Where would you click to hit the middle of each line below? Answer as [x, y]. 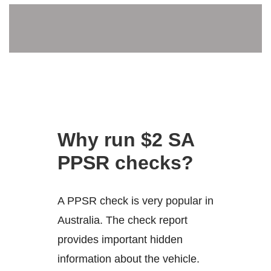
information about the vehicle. [129, 259]
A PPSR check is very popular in [135, 201]
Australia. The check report [122, 220]
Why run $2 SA [126, 139]
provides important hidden [120, 240]
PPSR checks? [126, 162]
